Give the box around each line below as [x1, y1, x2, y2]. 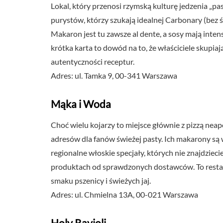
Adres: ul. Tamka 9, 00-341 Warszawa [51, 71, 177, 80]
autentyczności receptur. [51, 57, 134, 66]
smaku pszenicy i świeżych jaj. [51, 176, 151, 185]
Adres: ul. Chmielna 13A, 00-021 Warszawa [51, 190, 198, 199]
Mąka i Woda [51, 98, 111, 110]
